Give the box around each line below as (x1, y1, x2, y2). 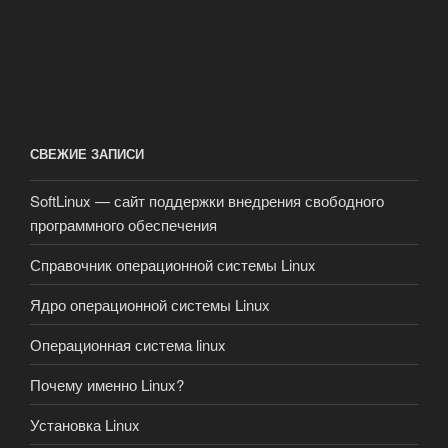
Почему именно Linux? (30, 373, 184, 395)
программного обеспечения (30, 213, 217, 235)
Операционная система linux (30, 333, 226, 355)
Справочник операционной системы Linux (30, 253, 316, 275)
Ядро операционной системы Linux (30, 293, 270, 315)
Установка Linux (30, 413, 140, 435)
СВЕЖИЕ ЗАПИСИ (30, 143, 144, 163)
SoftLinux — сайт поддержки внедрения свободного (30, 189, 384, 211)
